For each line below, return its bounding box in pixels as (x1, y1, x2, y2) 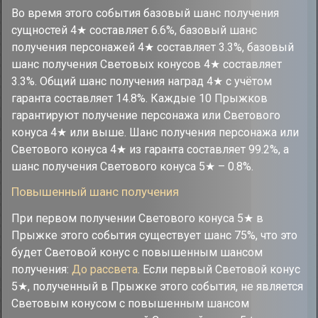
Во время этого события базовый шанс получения (11, 6, 279, 20)
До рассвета (72, 262, 138, 276)
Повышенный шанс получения (11, 184, 179, 199)
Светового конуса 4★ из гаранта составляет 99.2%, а (11, 142, 289, 156)
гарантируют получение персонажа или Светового (11, 108, 280, 122)
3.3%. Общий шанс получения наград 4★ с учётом (11, 74, 272, 88)
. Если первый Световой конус (138, 262, 300, 276)
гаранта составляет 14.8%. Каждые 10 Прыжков (11, 91, 268, 105)
